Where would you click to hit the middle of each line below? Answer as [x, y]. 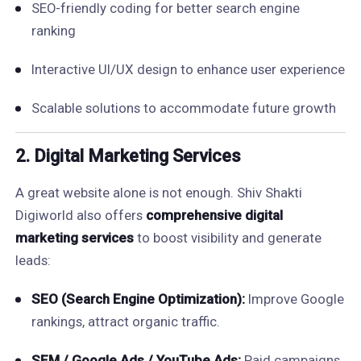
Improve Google [294, 299]
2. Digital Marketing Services [128, 156]
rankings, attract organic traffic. [125, 322]
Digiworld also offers [80, 215]
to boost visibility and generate [227, 238]
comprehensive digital [214, 215]
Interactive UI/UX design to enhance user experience [188, 69]
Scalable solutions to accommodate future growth [183, 108]
